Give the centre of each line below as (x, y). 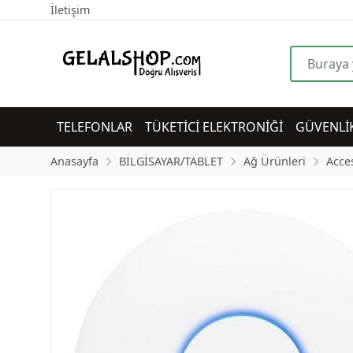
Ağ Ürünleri (275, 162)
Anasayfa (74, 162)
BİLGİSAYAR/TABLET (171, 162)
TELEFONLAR (95, 127)
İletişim (70, 10)
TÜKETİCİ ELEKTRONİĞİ (214, 127)
